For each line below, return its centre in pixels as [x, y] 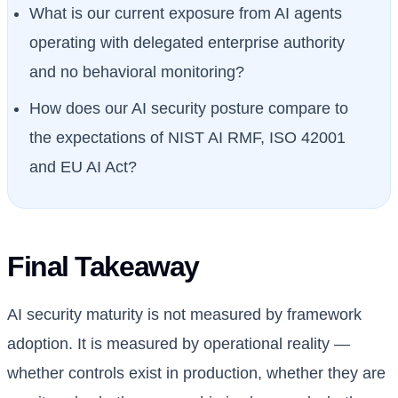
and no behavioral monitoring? [137, 72]
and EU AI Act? [83, 167]
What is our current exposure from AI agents [186, 13]
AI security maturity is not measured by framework [184, 315]
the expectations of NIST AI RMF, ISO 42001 [187, 138]
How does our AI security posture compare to [189, 109]
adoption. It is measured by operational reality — [179, 344]
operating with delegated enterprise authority [187, 42]
